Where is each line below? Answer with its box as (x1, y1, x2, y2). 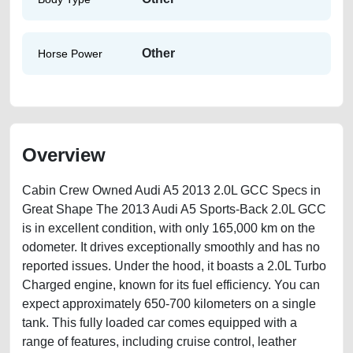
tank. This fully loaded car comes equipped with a (22, 316, 297, 329)
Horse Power (38, 46, 102, 60)
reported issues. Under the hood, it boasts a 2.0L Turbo (22, 259, 326, 273)
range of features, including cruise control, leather (22, 335, 296, 348)
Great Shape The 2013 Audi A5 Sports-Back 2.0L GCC (22, 203, 326, 216)
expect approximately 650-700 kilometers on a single (22, 297, 316, 310)
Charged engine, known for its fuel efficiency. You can (22, 278, 320, 292)
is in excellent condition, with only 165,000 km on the (22, 221, 315, 235)
